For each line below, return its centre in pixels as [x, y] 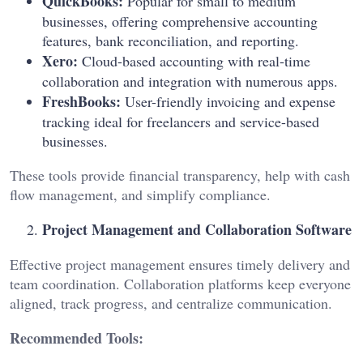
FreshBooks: [81, 102]
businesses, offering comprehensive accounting [180, 21]
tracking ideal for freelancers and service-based [181, 122]
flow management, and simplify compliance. [140, 195]
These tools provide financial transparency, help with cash [180, 175]
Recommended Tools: [77, 338]
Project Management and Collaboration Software [197, 230]
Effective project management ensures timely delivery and [180, 265]
